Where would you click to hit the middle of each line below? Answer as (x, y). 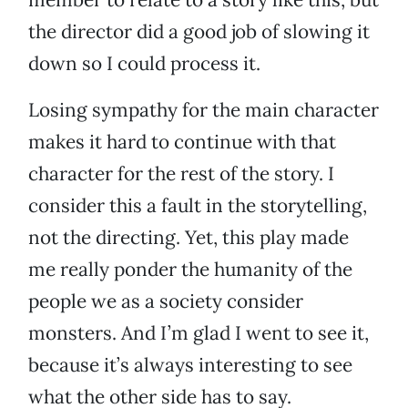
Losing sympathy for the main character (204, 110)
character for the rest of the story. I (181, 174)
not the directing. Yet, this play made (189, 238)
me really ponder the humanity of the (190, 270)
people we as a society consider (166, 301)
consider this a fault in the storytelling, (198, 206)
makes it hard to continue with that (182, 142)
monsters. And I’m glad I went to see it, (199, 333)
